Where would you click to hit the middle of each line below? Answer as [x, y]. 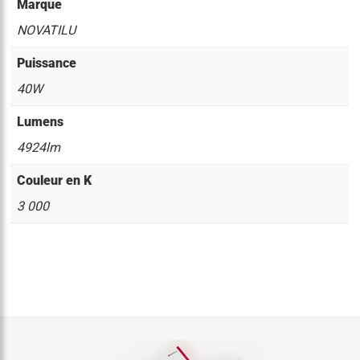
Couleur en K [55, 181]
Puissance [47, 63]
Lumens [41, 122]
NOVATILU [47, 31]
